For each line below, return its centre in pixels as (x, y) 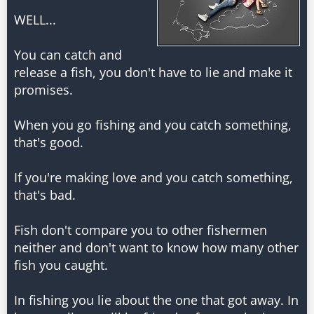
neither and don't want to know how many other (156, 247)
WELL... (35, 20)
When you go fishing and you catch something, (153, 125)
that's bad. (45, 195)
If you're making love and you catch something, (153, 177)
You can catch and (68, 55)
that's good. (49, 142)
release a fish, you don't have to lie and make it (153, 72)
